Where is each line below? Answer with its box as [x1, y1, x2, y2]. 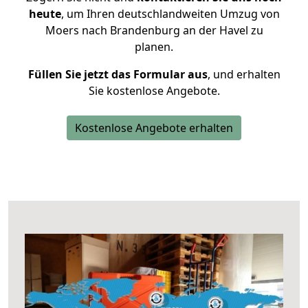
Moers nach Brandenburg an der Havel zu [45, 23, 263, 38]
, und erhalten [207, 67, 280, 82]
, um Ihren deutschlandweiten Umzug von [60, 6, 280, 21]
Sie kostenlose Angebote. [88, 83, 220, 98]
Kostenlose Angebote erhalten [75, 120, 233, 135]
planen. [135, 39, 173, 54]
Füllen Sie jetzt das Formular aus [27, 67, 208, 82]
